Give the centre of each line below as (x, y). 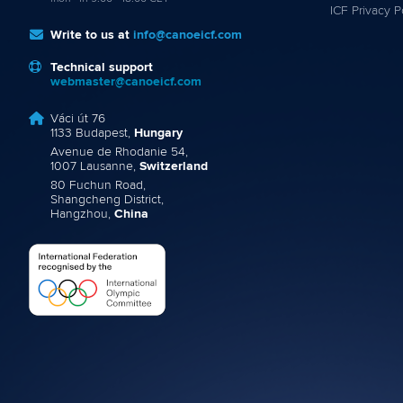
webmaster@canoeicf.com (126, 81)
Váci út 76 (78, 118)
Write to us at (92, 35)
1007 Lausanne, (95, 166)
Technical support (102, 67)
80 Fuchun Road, (98, 185)
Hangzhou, (82, 214)
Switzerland (174, 166)
